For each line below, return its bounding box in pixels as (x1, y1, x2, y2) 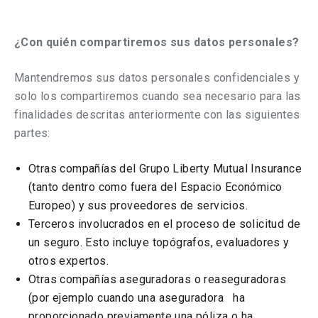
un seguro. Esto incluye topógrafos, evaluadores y (28, 236, 290, 249)
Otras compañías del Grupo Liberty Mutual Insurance (28, 162, 302, 175)
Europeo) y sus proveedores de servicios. (28, 199, 248, 212)
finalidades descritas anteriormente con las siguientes (14, 108, 300, 121)
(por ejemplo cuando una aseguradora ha (28, 291, 245, 305)
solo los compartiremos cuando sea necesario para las (14, 89, 301, 103)
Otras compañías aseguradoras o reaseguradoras (28, 273, 286, 286)
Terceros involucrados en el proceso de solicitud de (28, 217, 301, 231)
